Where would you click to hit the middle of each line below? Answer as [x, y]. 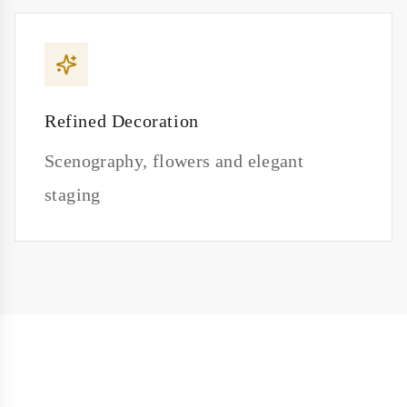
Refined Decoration [122, 120]
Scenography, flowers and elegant [174, 160]
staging [73, 194]
